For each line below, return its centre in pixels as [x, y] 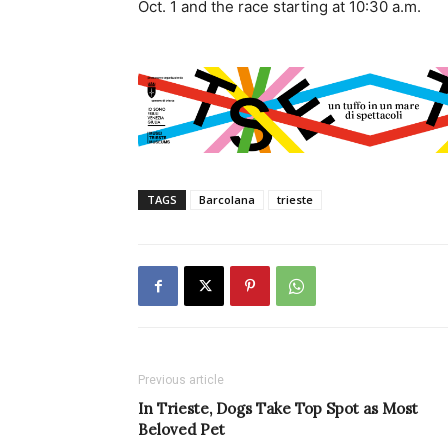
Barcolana [227, 200]
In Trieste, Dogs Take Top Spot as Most [278, 409]
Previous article [181, 380]
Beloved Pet [181, 430]
